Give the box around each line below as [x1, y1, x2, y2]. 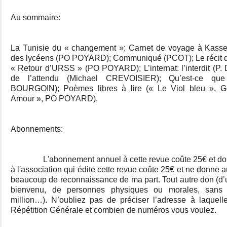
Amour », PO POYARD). [11, 94, 98, 103]
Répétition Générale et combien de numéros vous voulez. [11, 206, 216, 214]
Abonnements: [11, 125, 63, 133]
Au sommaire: [11, 13, 60, 22]
